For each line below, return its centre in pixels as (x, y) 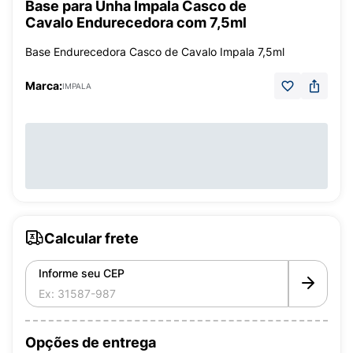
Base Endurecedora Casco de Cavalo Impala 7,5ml (155, 52)
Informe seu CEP (82, 273)
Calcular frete (91, 238)
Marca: (44, 85)
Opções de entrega (91, 342)
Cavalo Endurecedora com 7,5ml (136, 22)
